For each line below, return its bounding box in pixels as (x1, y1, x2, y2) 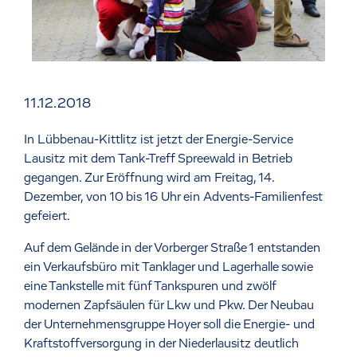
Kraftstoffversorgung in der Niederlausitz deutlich (24, 336, 299, 350)
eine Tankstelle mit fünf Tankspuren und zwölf (24, 279, 276, 292)
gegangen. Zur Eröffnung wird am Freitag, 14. (24, 171, 274, 184)
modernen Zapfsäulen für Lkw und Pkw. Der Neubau (24, 298, 314, 312)
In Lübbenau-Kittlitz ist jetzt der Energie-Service (24, 132, 292, 146)
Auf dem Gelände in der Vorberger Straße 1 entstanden (24, 241, 320, 254)
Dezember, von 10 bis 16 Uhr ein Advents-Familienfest (24, 190, 323, 203)
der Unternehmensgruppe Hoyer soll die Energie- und (24, 317, 315, 331)
